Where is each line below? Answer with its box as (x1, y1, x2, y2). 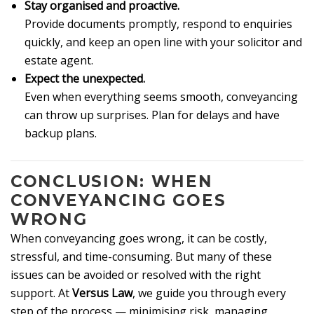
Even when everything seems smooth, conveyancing (25, 88, 298, 104)
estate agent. (25, 52, 93, 68)
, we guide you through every (132, 285, 286, 301)
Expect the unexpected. (25, 70, 145, 86)
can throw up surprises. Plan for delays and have (25, 107, 280, 123)
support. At (11, 285, 72, 301)
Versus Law (72, 285, 132, 301)
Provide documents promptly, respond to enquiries (25, 15, 292, 32)
